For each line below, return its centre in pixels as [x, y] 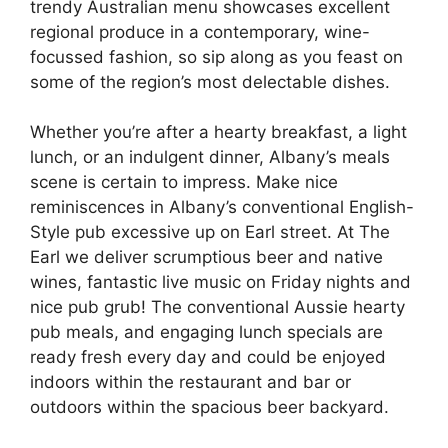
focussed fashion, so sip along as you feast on [216, 56]
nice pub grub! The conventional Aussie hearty [217, 307]
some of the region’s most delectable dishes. [210, 81]
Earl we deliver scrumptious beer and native [206, 257]
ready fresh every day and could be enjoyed [208, 357]
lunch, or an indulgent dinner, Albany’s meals [210, 157]
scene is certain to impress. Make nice [184, 182]
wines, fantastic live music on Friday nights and [220, 282]
